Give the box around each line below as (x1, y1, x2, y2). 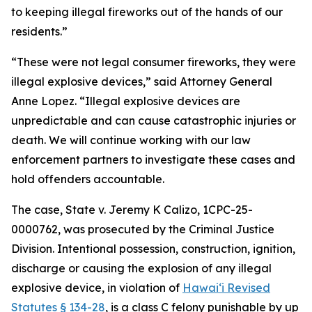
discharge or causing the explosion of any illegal (11, 261, 272, 275)
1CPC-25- (203, 203, 253, 217)
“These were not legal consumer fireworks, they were (11, 55, 296, 69)
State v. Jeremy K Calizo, (65, 203, 200, 217)
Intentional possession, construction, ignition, (57, 242, 295, 256)
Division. (11, 242, 57, 256)
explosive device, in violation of (11, 281, 182, 295)
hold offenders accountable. (11, 172, 164, 186)
